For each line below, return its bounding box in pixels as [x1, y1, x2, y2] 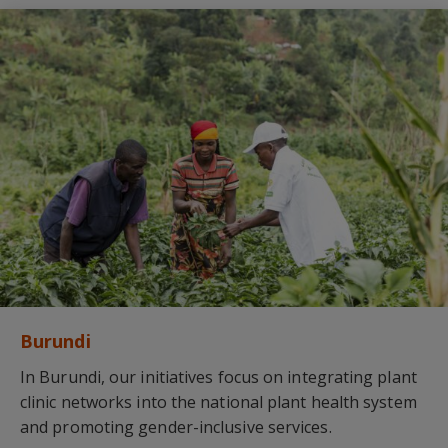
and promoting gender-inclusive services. [20, 416, 332, 439]
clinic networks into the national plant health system [20, 391, 417, 414]
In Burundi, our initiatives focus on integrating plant [20, 366, 417, 389]
